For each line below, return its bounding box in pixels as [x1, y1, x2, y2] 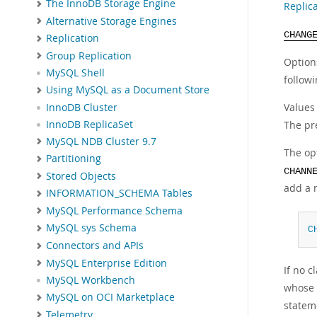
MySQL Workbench [46, 274, 135, 287]
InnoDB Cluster [46, 100, 117, 114]
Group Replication [46, 49, 132, 62]
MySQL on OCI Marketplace [46, 291, 175, 304]
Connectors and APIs [46, 238, 144, 252]
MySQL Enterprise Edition [46, 256, 167, 270]
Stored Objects [46, 169, 116, 183]
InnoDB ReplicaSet [46, 117, 133, 131]
